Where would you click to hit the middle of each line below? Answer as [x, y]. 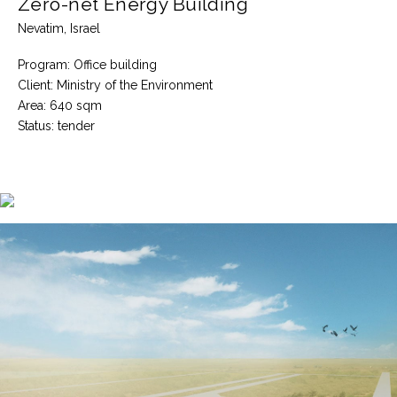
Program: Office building [87, 65]
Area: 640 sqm [60, 106]
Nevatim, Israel [59, 28]
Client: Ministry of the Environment [115, 86]
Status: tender [56, 126]
